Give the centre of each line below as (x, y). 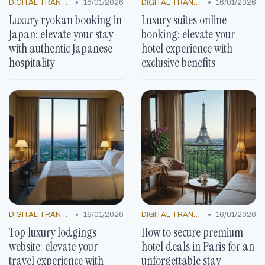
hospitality (32, 63)
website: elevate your (53, 247)
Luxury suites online (184, 20)
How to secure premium (192, 232)
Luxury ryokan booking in (65, 20)
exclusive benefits (178, 63)
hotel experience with (187, 49)
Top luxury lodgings (53, 232)
